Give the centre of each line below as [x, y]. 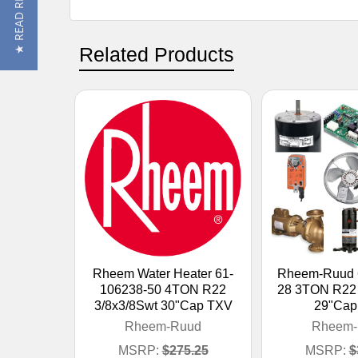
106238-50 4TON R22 [163, 289]
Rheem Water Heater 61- [163, 273]
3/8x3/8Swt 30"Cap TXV [163, 305]
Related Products [157, 54]
